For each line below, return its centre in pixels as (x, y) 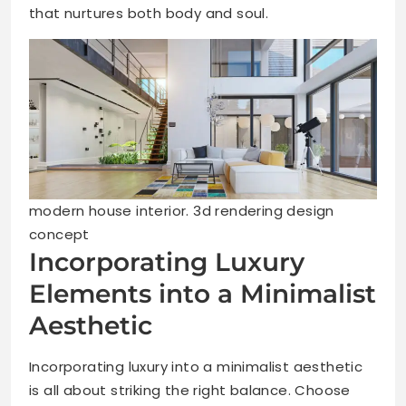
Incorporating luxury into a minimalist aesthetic (196, 366)
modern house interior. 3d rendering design (182, 210)
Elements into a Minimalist (203, 293)
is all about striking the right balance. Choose (190, 390)
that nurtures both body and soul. (149, 14)
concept (59, 234)
